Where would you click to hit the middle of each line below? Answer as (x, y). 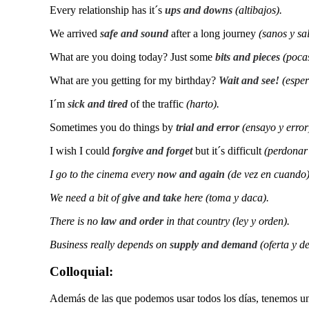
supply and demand (215, 245)
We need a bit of (86, 198)
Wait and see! (250, 81)
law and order (132, 221)
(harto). (203, 104)
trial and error (209, 128)
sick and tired (98, 104)
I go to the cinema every (103, 175)
